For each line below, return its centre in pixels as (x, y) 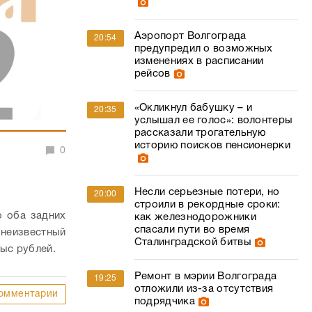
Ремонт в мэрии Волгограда (205, 276)
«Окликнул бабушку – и (193, 108)
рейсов (152, 74)
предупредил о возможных (203, 49)
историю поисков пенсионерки (212, 146)
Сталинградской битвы (193, 242)
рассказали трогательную (200, 133)
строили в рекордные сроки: (207, 205)
